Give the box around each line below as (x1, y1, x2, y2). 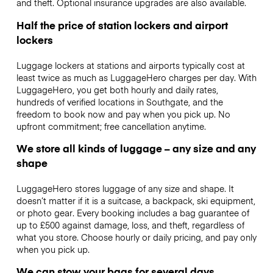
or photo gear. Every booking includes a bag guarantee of (16, 206, 249, 219)
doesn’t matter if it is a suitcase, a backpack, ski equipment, (16, 194, 255, 207)
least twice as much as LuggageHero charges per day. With (16, 71, 257, 83)
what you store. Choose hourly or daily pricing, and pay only (16, 230, 257, 243)
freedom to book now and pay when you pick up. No (16, 107, 230, 120)
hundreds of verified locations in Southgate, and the (16, 95, 223, 108)
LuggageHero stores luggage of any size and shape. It (16, 182, 234, 194)
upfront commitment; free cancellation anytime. (16, 119, 206, 132)
